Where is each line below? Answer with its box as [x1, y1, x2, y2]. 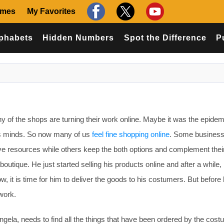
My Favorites [27, 7, 75, 15]
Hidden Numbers [42, 33, 114, 42]
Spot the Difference [123, 33, 206, 42]
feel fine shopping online [92, 130, 169, 138]
